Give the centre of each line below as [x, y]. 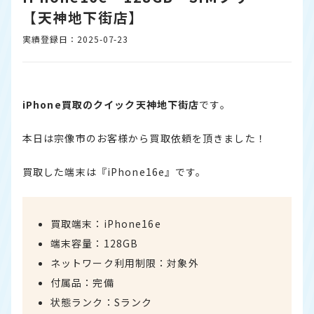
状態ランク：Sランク [102, 302]
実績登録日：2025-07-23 [76, 39]
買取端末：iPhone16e [106, 224]
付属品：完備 [82, 282]
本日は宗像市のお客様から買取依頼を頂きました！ [144, 138]
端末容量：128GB [95, 243]
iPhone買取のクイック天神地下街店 [111, 104]
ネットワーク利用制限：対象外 [125, 263]
